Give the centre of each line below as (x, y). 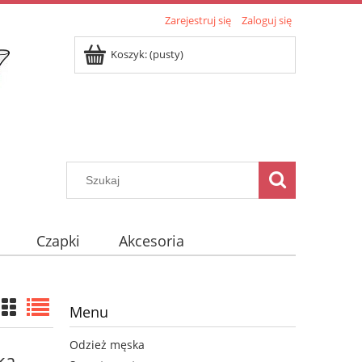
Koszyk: (129, 54)
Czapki (59, 241)
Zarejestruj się (198, 20)
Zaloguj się (267, 20)
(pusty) (166, 54)
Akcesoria (151, 241)
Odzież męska (107, 345)
